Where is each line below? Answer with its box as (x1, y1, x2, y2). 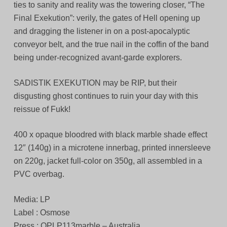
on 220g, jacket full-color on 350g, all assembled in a (13, 157, 202, 166)
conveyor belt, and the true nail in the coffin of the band (13, 40, 209, 49)
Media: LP (13, 195, 50, 204)
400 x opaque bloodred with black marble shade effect (13, 130, 207, 139)
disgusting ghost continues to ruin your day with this (13, 92, 198, 101)
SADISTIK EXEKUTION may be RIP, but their (13, 79, 177, 88)
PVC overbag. (13, 170, 64, 179)
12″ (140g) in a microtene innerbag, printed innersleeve (13, 143, 211, 153)
